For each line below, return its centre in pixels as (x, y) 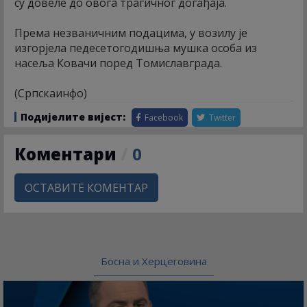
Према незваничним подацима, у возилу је (131, 33)
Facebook (163, 117)
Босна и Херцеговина (153, 261)
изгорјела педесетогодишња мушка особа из (136, 48)
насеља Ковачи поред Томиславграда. (118, 63)
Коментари (67, 153)
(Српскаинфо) (51, 93)
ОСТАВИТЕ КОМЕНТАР (86, 187)
